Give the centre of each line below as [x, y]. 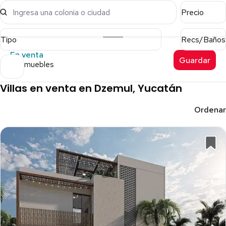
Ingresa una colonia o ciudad [61, 12]
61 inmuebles [32, 65]
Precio [192, 12]
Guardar [194, 60]
